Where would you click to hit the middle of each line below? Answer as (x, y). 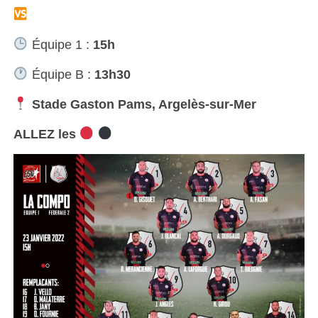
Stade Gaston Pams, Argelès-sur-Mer (142, 104)
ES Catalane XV (78, 15)
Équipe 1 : (60, 44)
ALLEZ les (46, 134)
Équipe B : (61, 74)
